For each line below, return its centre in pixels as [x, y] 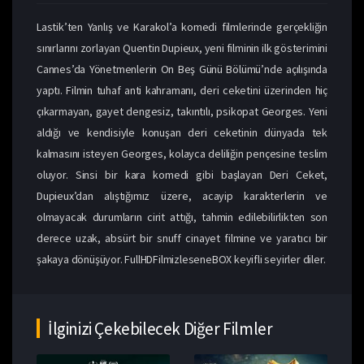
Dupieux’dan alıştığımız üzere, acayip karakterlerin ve [182, 195]
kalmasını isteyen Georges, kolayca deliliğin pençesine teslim [182, 153]
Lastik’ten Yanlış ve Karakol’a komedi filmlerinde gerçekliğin [182, 26]
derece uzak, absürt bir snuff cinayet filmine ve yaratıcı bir [182, 238]
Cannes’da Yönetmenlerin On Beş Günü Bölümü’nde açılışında [182, 69]
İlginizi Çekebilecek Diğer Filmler [160, 328]
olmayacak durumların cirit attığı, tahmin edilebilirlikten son [182, 217]
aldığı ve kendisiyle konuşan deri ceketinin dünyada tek [182, 132]
